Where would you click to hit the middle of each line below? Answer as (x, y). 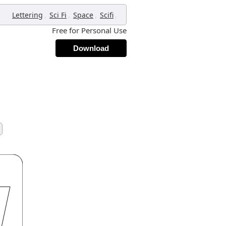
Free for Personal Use (89, 30)
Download (91, 48)
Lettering (27, 15)
